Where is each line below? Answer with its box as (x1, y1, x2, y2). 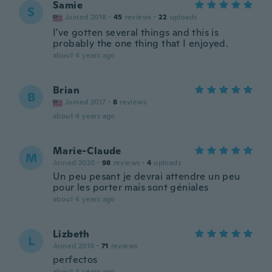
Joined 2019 (53, 241, 95, 251)
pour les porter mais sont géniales (53, 181, 209, 194)
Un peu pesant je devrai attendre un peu (53, 170, 240, 183)
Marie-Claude (53, 144, 121, 157)
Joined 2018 (65, 12, 107, 22)
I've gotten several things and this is (53, 26, 219, 39)
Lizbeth (53, 228, 90, 240)
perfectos (53, 253, 98, 266)
